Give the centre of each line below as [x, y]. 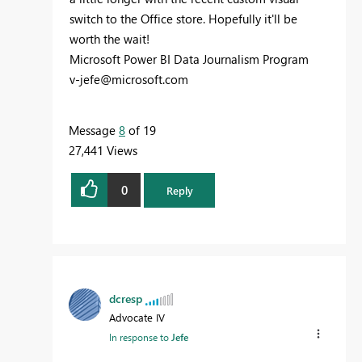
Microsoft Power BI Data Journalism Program [189, 59]
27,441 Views [103, 151]
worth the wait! [109, 39]
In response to [140, 337]
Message [94, 130]
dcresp [126, 298]
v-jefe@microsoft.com [129, 80]
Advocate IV [137, 317]
